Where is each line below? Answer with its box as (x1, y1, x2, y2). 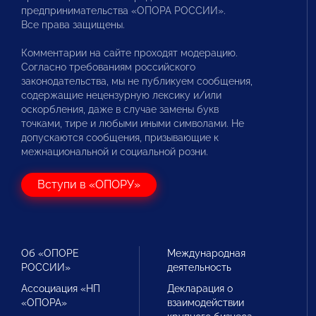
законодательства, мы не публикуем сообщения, (21, 75, 253, 87)
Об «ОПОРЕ (21, 248, 79, 259)
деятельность (167, 262, 232, 273)
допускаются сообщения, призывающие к (21, 132, 219, 143)
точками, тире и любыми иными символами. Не (21, 118, 244, 129)
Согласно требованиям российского (21, 61, 195, 73)
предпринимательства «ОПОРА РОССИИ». (21, 5, 226, 16)
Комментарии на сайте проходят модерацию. (21, 47, 238, 59)
